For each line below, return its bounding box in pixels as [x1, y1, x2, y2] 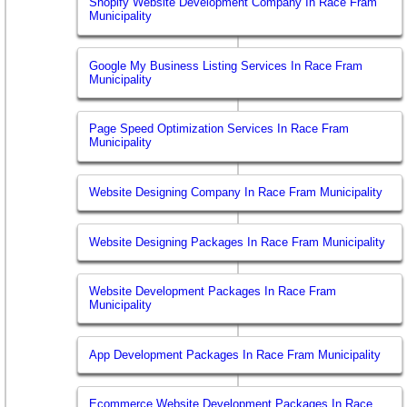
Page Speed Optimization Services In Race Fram [89, 122, 350, 136]
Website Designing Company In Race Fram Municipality [89, 184, 383, 199]
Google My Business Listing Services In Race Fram [89, 58, 363, 73]
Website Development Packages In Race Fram [89, 284, 337, 299]
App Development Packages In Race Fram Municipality [89, 347, 382, 362]
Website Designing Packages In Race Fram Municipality [89, 234, 386, 249]
